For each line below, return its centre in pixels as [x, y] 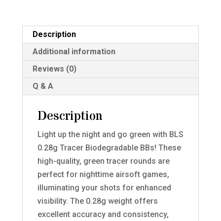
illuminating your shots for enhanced [104, 187]
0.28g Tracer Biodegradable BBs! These [109, 147]
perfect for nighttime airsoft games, [103, 174]
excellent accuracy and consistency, [103, 214]
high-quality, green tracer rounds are [103, 161]
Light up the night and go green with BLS [110, 134]
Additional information [74, 51]
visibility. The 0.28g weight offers [97, 201]
